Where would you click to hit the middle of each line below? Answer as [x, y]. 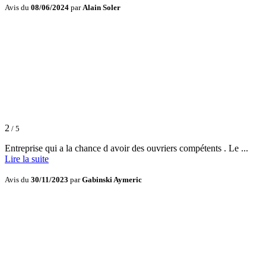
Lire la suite [27, 159]
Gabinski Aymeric [112, 180]
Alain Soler [102, 8]
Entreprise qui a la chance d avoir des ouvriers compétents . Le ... [126, 148]
